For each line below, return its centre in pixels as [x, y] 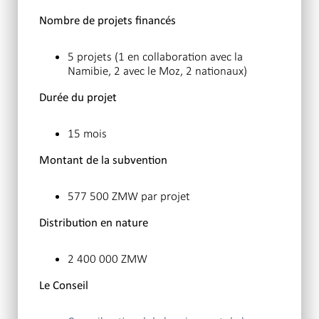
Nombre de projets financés [108, 21]
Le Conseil [64, 286]
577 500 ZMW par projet [129, 197]
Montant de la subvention [103, 161]
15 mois [87, 134]
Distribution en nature [94, 224]
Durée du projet [78, 98]
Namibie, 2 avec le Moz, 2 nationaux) [157, 71]
